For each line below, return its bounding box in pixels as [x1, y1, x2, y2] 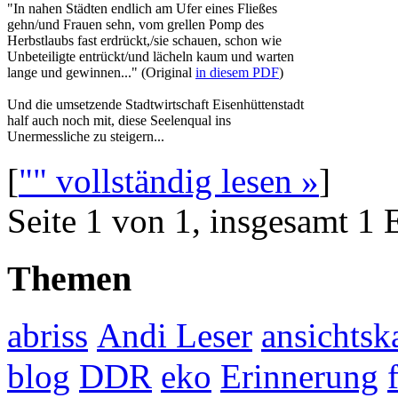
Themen [7, 258, 131, 298]
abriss [7, 316, 88, 355]
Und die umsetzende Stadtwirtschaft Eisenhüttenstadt [7, 96, 304, 112]
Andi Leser [97, 316, 252, 355]
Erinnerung [220, 357, 378, 396]
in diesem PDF [195, 64, 279, 80]
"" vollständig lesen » [19, 161, 319, 200]
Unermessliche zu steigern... [7, 128, 164, 144]
